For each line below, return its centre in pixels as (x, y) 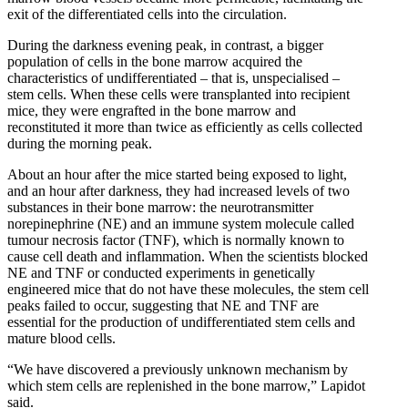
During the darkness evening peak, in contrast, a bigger (165, 45)
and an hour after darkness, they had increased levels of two (178, 190)
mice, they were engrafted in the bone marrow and (152, 110)
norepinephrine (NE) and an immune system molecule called (181, 223)
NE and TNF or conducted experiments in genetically (161, 272)
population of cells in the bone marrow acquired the (155, 61)
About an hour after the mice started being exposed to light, (177, 174)
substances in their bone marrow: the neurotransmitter (160, 207)
